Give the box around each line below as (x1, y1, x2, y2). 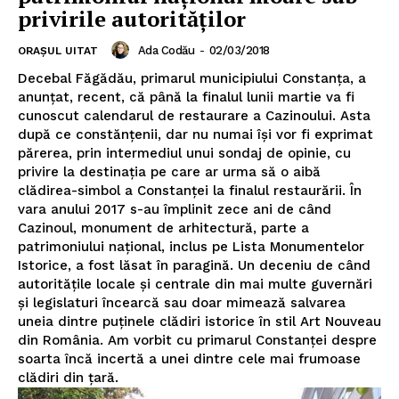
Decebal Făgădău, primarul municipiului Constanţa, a (18, 70, 366, 87)
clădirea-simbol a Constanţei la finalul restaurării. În (18, 183, 362, 199)
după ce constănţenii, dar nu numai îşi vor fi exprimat (18, 126, 373, 143)
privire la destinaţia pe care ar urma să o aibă (18, 164, 321, 181)
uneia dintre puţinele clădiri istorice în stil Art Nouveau (18, 313, 381, 330)
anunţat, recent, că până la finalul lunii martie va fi (18, 89, 354, 106)
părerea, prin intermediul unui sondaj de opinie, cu (18, 145, 351, 162)
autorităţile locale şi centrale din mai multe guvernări (18, 276, 372, 293)
